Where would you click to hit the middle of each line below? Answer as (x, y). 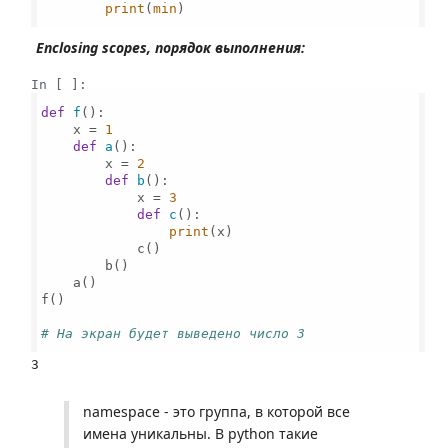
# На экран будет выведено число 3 (173, 333)
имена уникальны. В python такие (200, 433)
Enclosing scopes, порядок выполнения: (170, 47)
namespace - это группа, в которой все (216, 411)
